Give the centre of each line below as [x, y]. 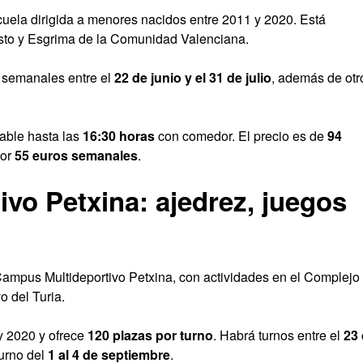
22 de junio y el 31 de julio [193, 78]
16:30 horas [119, 136]
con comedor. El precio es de [241, 136]
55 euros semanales [76, 156]
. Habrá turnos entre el [278, 335]
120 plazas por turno [150, 335]
